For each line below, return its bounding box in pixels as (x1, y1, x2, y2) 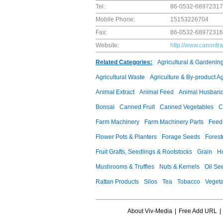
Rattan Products (96, 178, 139, 185)
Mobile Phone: (96, 16, 135, 23)
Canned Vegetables (160, 104, 214, 111)
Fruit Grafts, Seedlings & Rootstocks (96, 148, 192, 155)
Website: (96, 42, 119, 49)
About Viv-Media (127, 208, 172, 215)
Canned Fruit (119, 104, 155, 111)
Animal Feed (139, 89, 174, 96)
